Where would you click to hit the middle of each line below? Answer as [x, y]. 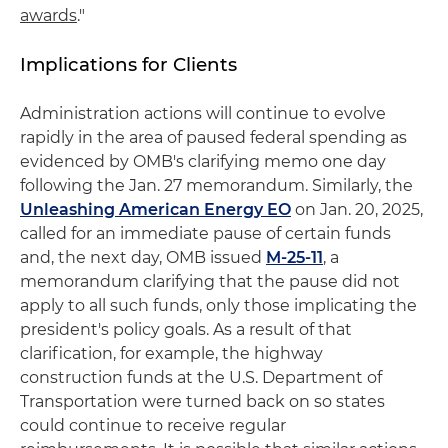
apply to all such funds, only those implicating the [218, 306]
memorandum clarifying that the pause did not [210, 282]
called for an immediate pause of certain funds [205, 234]
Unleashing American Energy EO [155, 210]
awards [48, 16]
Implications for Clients [128, 65]
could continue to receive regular [153, 426]
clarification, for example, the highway [171, 354]
